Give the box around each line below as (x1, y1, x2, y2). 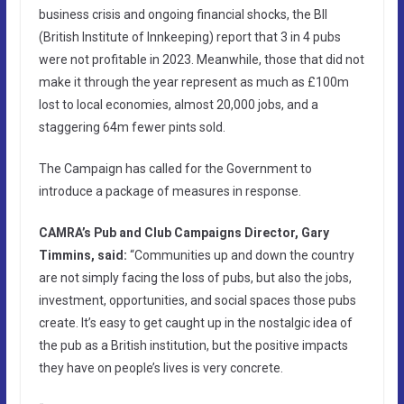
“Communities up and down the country (126, 247, 354, 262)
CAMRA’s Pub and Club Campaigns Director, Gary (38, 225, 329, 240)
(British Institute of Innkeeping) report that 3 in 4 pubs (38, 29, 341, 44)
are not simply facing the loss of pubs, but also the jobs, (38, 270, 352, 285)
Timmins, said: (38, 247, 127, 262)
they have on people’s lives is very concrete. (38, 360, 283, 375)
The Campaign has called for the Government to (38, 161, 312, 176)
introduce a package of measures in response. (38, 183, 301, 198)
